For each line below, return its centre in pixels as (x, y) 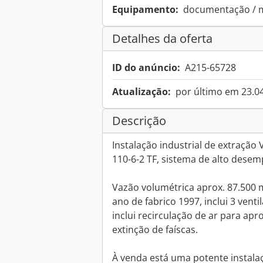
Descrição (139, 121)
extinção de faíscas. (155, 230)
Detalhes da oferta (162, 39)
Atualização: (141, 92)
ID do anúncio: (146, 68)
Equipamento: (145, 10)
